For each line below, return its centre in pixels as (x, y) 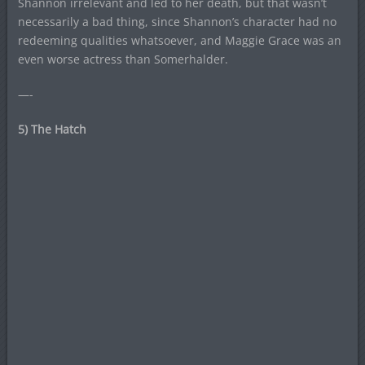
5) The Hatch (52, 129)
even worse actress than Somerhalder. (123, 59)
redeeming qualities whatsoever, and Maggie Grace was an (179, 40)
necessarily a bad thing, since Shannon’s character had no (177, 21)
